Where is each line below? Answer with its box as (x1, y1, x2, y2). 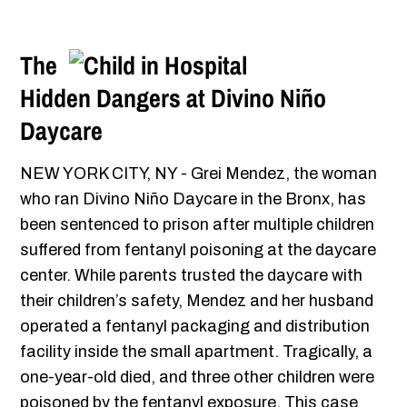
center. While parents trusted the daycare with (20, 266, 363, 285)
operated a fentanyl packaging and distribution (20, 317, 371, 336)
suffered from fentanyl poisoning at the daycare (20, 241, 377, 260)
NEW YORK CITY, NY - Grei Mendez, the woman (20, 164, 378, 184)
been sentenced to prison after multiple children (20, 215, 375, 234)
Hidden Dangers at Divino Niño (20, 81, 327, 116)
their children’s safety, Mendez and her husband (20, 292, 374, 311)
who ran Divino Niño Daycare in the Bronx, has (20, 190, 367, 209)
